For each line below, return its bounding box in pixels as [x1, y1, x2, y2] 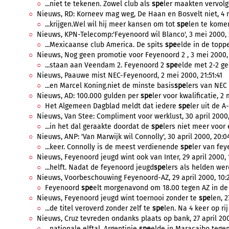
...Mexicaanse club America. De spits [45, 40, 165, 49]
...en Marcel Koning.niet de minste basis [45, 81, 174, 90]
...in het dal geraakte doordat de [45, 122, 151, 131]
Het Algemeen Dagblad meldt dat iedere [45, 102, 178, 110]
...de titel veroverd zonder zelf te [45, 204, 152, 213]
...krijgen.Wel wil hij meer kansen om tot [45, 20, 177, 29]
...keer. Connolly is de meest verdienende [45, 143, 180, 151]
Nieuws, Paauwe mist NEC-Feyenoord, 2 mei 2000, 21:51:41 [37, 71, 222, 80]
